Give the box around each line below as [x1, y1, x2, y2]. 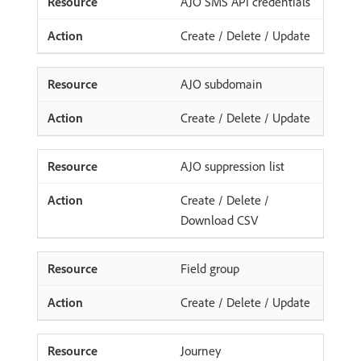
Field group [180, 259, 239, 276]
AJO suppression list [180, 157, 284, 174]
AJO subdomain [180, 75, 263, 92]
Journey [180, 342, 221, 359]
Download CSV [180, 211, 258, 228]
